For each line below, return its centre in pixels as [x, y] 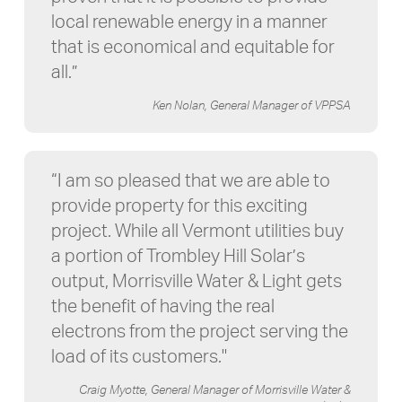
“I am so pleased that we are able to [190, 182]
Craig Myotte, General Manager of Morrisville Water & [215, 391]
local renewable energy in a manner [189, 23]
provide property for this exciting [179, 207]
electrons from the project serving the [199, 332]
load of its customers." [139, 358]
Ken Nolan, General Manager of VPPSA [252, 107]
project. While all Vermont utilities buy [197, 232]
